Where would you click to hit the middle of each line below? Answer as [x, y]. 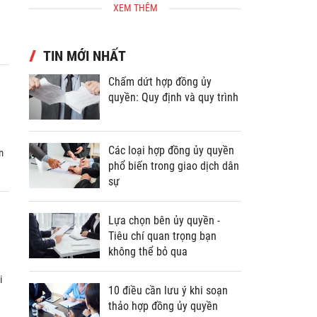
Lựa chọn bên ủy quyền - [164, 240]
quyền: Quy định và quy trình [173, 117]
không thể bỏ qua [148, 271]
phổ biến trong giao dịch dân [174, 186]
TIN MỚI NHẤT [85, 76]
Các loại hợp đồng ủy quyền [171, 170]
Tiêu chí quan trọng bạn [162, 256]
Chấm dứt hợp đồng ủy [160, 102]
